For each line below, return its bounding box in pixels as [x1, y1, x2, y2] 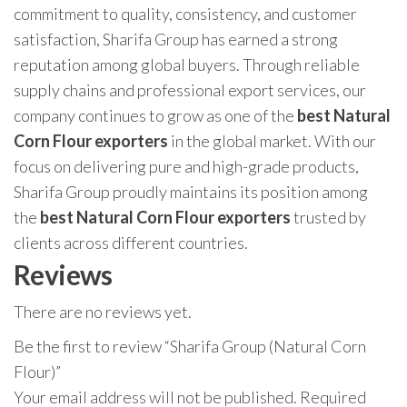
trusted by [291, 207, 366, 228]
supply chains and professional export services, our [14, 80, 366, 101]
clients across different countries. [14, 233, 248, 253]
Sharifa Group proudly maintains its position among [14, 182, 368, 203]
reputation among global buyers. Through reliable [14, 55, 360, 75]
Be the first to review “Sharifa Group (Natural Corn [14, 336, 366, 357]
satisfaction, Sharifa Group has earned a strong [14, 29, 338, 50]
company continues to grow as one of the [14, 105, 297, 126]
